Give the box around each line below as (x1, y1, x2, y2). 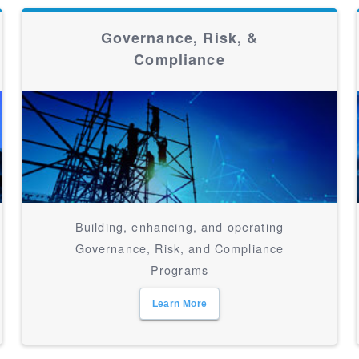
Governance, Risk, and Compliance (75, 240, 284, 256)
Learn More (151, 298, 208, 309)
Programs (150, 261, 209, 278)
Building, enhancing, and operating (75, 218, 284, 235)
